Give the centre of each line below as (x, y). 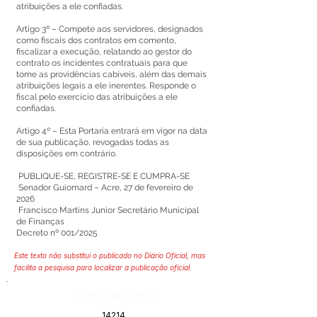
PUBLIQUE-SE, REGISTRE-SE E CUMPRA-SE (103, 176)
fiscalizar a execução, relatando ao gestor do (104, 52)
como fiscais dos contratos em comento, (96, 40)
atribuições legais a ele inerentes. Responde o (106, 86)
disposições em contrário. (67, 154)
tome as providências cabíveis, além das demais (111, 74)
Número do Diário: (113, 295)
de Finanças (41, 221)
